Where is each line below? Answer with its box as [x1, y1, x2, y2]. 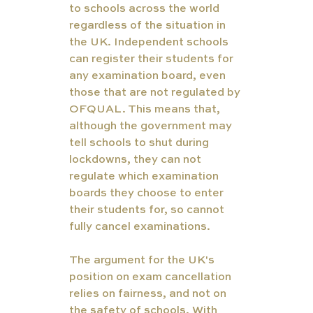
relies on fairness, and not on [68, 289, 229, 300]
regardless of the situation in [68, 20, 228, 32]
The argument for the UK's [68, 255, 217, 267]
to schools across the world [68, 3, 222, 15]
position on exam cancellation [68, 272, 234, 284]
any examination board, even [68, 71, 228, 82]
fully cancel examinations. [68, 221, 213, 233]
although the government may [68, 121, 235, 133]
